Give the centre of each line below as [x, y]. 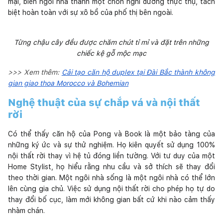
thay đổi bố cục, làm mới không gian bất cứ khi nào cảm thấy [111, 199]
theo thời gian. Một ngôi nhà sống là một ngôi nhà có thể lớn [111, 177]
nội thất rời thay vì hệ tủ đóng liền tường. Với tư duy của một [111, 156]
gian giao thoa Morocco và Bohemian [68, 83]
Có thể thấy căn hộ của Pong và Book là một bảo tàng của [111, 134]
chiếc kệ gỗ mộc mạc [111, 53]
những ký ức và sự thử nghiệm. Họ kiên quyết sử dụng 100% [111, 145]
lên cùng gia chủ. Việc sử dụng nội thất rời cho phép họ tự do [111, 188]
